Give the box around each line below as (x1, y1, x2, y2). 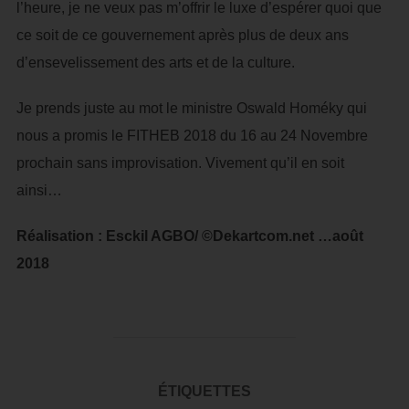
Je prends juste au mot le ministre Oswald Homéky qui (16, 100, 367, 116)
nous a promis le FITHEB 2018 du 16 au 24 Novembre (16, 128, 368, 143)
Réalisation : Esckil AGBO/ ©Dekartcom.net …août (16, 228, 363, 244)
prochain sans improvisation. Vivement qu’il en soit (16, 155, 344, 171)
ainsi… (16, 183, 62, 198)
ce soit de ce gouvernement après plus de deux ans (16, 27, 349, 43)
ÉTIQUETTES (158, 383, 251, 399)
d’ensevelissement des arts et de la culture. (16, 55, 295, 70)
